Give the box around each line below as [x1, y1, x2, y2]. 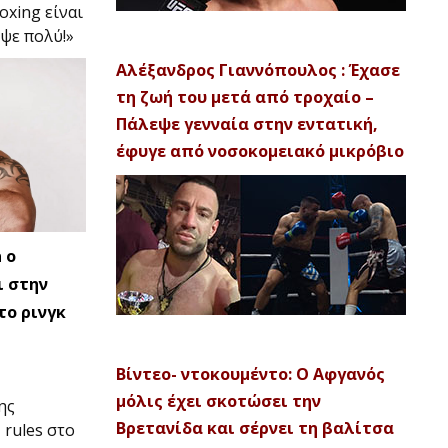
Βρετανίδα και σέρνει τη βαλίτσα [116, 417, 394, 439]
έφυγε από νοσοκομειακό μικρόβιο [116, 140, 404, 162]
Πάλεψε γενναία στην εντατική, [116, 113, 378, 135]
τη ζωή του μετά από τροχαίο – [116, 86, 374, 108]
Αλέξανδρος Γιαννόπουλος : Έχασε [116, 59, 400, 81]
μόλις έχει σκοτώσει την [116, 390, 321, 412]
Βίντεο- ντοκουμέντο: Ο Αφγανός [116, 363, 385, 385]
